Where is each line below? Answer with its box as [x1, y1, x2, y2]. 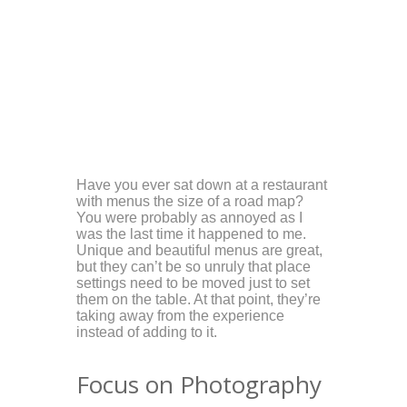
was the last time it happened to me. [76, 225, 306, 242]
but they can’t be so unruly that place [76, 258, 311, 274]
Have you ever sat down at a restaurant [76, 176, 327, 193]
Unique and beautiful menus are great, [76, 242, 323, 258]
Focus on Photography [76, 367, 322, 401]
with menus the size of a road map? [76, 193, 303, 209]
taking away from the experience [76, 307, 284, 323]
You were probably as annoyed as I [76, 209, 303, 225]
